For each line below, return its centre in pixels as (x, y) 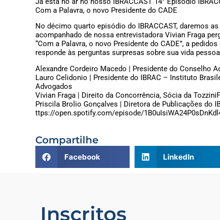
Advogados (54, 86)
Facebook (82, 157)
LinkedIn (179, 157)
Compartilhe (67, 140)
